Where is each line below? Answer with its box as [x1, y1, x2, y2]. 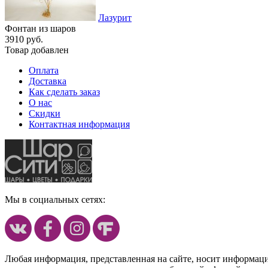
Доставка [29, 75, 66, 86]
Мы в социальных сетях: [5, 194, 105, 205]
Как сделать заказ [29, 86, 100, 97]
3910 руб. [5, 33, 43, 44]
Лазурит [98, 12, 132, 23]
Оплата [29, 65, 59, 75]
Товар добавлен [5, 44, 69, 55]
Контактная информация [29, 118, 130, 129]
